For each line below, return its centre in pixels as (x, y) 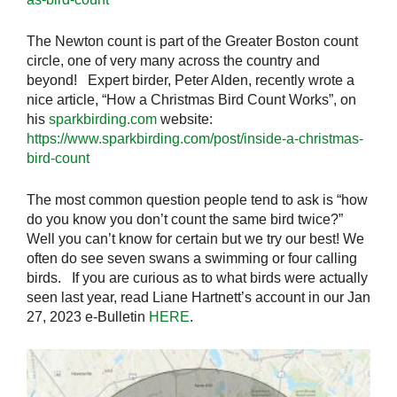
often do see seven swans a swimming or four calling (192, 258)
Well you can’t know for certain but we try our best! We (195, 238)
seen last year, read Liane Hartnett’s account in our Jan (198, 297)
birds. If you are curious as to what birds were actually (197, 277)
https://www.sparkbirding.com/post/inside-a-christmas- (195, 138)
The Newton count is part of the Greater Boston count (192, 41)
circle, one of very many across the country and (173, 60)
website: (185, 119)
